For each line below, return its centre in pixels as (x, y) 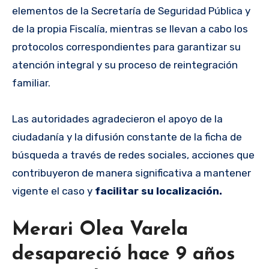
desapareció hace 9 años (123, 255)
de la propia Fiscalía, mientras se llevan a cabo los (130, 29)
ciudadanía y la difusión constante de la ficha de (127, 137)
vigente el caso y (52, 191)
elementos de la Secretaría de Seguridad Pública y (131, 11)
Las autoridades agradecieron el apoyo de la (117, 119)
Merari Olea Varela (100, 230)
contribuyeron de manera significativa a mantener (131, 173)
